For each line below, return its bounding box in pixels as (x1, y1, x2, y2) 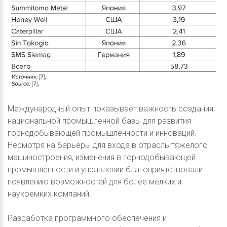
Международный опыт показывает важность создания (8, 103, 213, 113)
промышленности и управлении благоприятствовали (8, 164, 203, 174)
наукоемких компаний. (8, 188, 91, 199)
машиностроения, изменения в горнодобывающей (8, 152, 196, 162)
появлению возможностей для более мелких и (8, 176, 181, 186)
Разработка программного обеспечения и (8, 213, 167, 223)
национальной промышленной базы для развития (8, 116, 191, 126)
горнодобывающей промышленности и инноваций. (8, 128, 197, 138)
